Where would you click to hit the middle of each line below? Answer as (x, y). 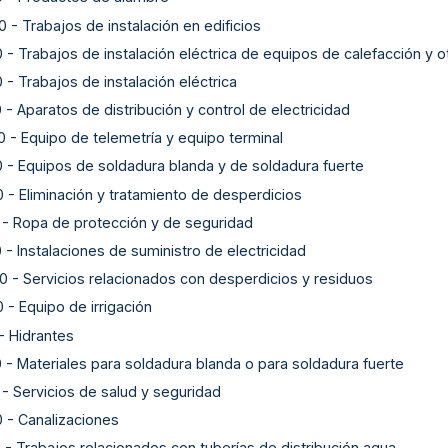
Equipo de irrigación (85, 307)
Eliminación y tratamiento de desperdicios (160, 194)
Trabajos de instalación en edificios (141, 25)
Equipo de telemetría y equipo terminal (152, 138)
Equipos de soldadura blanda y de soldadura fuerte (191, 166)
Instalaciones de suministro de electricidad (161, 251)
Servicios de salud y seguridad (117, 391)
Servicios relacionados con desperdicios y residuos (198, 279)
